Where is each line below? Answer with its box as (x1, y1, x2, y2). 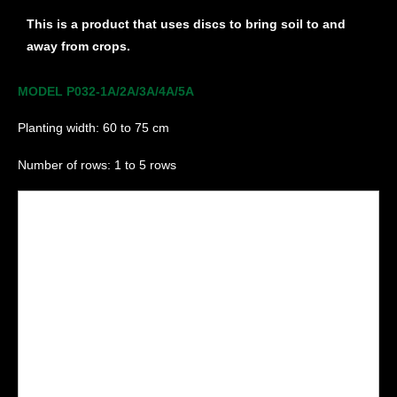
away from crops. (27, 39, 130, 54)
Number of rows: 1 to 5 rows (18, 157, 176, 172)
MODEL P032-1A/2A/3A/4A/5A (18, 84, 194, 99)
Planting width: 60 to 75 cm (18, 121, 169, 136)
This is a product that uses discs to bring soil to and (27, 17, 346, 32)
